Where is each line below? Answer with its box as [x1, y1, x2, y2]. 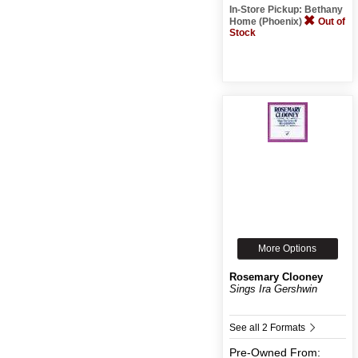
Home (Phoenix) [229, 15, 304, 27]
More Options [258, 242, 317, 254]
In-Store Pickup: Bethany [229, 3, 343, 15]
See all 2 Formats [229, 321, 308, 333]
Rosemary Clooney [229, 270, 323, 283]
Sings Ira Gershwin [229, 282, 317, 295]
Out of [317, 15, 345, 27]
